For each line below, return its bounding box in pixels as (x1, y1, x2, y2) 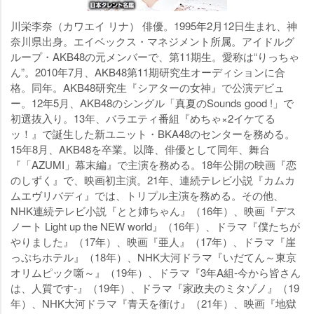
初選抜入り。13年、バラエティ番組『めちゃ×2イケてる (11, 111, 275, 125)
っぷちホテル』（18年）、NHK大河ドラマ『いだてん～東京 (11, 250, 296, 264)
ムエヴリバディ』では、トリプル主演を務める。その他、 (11, 188, 284, 203)
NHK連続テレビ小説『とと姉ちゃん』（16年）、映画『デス (11, 203, 296, 218)
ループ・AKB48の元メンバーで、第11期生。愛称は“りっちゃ (11, 49, 299, 64)
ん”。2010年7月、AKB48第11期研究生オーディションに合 (11, 64, 285, 79)
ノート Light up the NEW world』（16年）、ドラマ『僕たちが (11, 219, 300, 233)
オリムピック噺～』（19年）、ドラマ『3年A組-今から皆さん (11, 265, 301, 280)
